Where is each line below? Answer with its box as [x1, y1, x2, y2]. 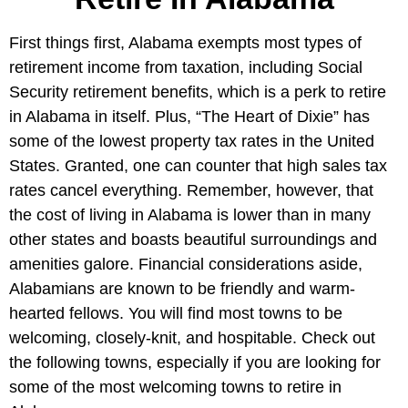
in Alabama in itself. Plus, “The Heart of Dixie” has [9, 107, 370, 126]
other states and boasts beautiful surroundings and [9, 229, 377, 249]
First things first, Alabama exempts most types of [9, 33, 362, 52]
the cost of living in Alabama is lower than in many [9, 205, 371, 224]
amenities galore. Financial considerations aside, [9, 254, 362, 273]
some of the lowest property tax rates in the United [9, 131, 374, 150]
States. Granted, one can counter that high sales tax [9, 156, 387, 175]
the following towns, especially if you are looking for [9, 352, 381, 372]
